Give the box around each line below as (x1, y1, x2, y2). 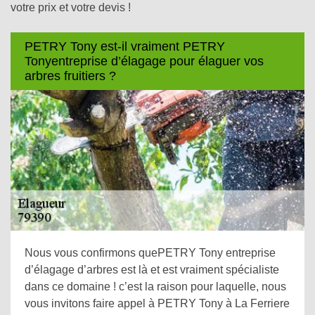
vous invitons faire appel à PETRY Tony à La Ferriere (25, 297, 290, 309)
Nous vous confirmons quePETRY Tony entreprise (25, 247, 276, 259)
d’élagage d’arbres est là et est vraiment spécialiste (25, 264, 279, 276)
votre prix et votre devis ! (11, 1, 131, 13)
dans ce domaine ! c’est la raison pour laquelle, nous (25, 281, 286, 292)
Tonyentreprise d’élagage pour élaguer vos (25, 53, 264, 68)
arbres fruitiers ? (25, 68, 116, 83)
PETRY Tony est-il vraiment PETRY (25, 39, 225, 53)
